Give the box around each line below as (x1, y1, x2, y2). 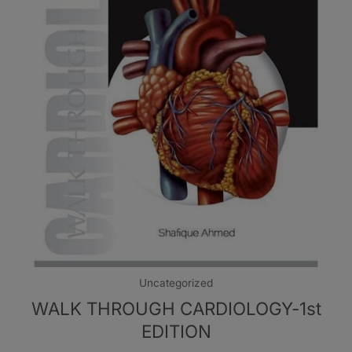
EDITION (141, 321, 211, 343)
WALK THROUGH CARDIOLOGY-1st (31, 298, 321, 320)
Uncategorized (139, 277, 213, 290)
